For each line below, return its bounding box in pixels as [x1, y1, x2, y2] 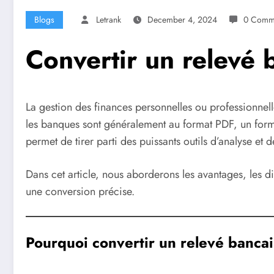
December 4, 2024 [147, 13, 217, 26]
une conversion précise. [26, 183, 135, 200]
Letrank [96, 13, 121, 26]
